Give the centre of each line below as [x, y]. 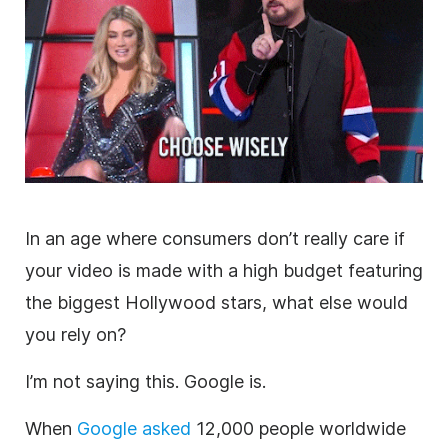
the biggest [75, 303]
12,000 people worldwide [298, 429]
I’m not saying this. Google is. [145, 382]
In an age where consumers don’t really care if [215, 239]
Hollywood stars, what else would [266, 303]
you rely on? [78, 335]
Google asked [134, 429]
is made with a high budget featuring [268, 271]
